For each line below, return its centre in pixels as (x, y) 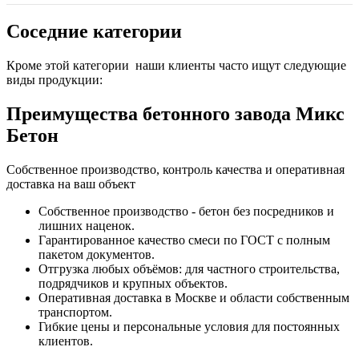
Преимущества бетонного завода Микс (175, 113)
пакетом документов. (97, 254)
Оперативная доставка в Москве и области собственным (194, 297)
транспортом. (75, 312)
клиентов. (66, 341)
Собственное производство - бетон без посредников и (186, 211)
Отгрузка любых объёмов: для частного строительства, (189, 268)
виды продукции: (54, 79)
